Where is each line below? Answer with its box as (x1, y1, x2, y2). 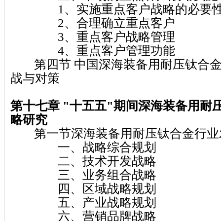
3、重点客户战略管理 (10, 29, 175, 43)
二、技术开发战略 (10, 153, 156, 168)
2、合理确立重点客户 (10, 15, 175, 30)
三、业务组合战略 (10, 167, 156, 182)
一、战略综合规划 (10, 140, 156, 154)
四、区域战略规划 (10, 181, 156, 195)
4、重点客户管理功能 (10, 43, 175, 57)
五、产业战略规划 (10, 195, 156, 209)
